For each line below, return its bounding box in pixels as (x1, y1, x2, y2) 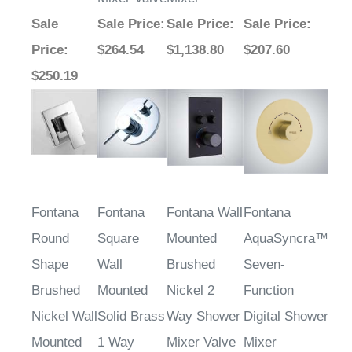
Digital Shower (244, 309, 328, 324)
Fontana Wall (167, 205, 243, 221)
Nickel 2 (167, 283, 214, 299)
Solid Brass (97, 309, 165, 324)
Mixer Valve (167, 335, 236, 350)
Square (97, 231, 139, 247)
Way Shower (167, 309, 240, 324)
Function (244, 283, 294, 299)
